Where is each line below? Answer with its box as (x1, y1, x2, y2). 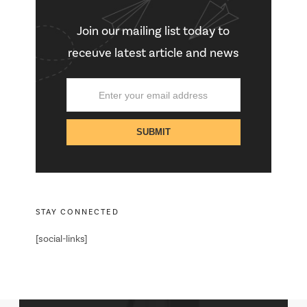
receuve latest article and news (68, 45, 239, 61)
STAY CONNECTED (35, 206, 119, 217)
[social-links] (35, 233, 88, 246)
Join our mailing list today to (77, 23, 230, 39)
